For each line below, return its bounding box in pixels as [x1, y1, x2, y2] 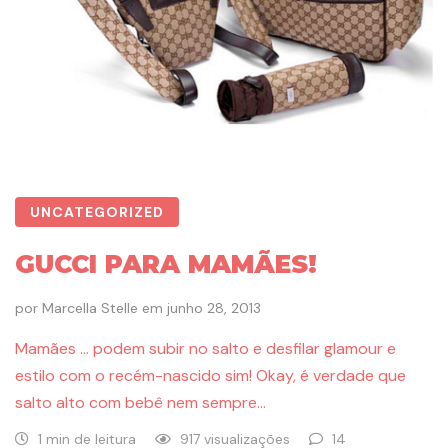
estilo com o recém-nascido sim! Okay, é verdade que [15, 365, 406, 387]
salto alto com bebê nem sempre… [15, 392, 266, 414]
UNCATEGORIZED [30, 203, 164, 222]
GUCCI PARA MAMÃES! [15, 249, 317, 280]
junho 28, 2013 [167, 299, 261, 318]
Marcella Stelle [42, 299, 138, 318]
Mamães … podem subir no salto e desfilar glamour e [15, 338, 396, 360]
